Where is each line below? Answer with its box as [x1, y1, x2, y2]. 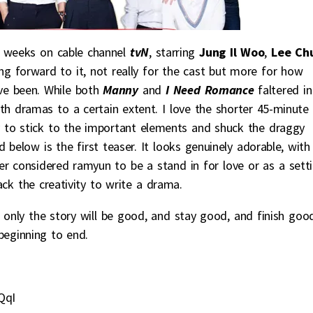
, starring [148, 43, 200, 60]
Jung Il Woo [199, 43, 265, 60]
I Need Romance [166, 81, 254, 98]
